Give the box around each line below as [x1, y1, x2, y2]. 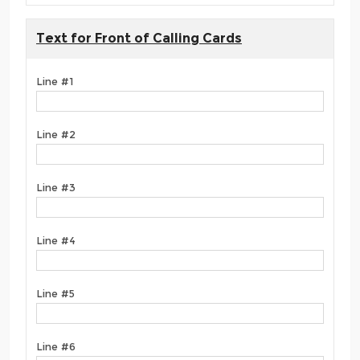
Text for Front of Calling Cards [36, 31, 242, 47]
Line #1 [36, 75, 73, 88]
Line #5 [36, 287, 75, 301]
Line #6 [36, 340, 76, 354]
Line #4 [36, 234, 76, 247]
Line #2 [36, 128, 76, 141]
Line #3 [36, 181, 76, 194]
